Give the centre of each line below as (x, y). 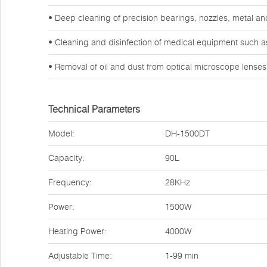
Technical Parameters (94, 109)
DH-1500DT (187, 133)
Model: (61, 133)
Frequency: (70, 182)
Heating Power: (77, 231)
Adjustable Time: (80, 256)
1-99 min (182, 256)
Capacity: (66, 158)
